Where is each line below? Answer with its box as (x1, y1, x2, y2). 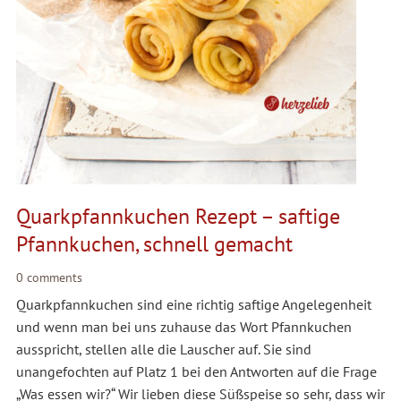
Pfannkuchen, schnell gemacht (15, 230, 293, 259)
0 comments (15, 269, 82, 286)
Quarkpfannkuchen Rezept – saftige (15, 202, 340, 231)
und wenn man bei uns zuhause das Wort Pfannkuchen (15, 318, 352, 337)
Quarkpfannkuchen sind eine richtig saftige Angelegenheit (15, 295, 371, 314)
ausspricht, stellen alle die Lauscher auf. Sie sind (15, 340, 311, 359)
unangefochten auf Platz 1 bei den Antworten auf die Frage (15, 363, 377, 381)
